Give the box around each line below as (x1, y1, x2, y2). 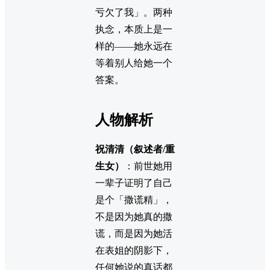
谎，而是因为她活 (95, 228, 172, 239)
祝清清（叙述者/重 (95, 144, 175, 155)
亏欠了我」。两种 (95, 7, 172, 18)
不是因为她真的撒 (95, 212, 172, 222)
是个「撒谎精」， (95, 195, 172, 206)
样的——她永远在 (95, 41, 172, 52)
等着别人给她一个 (95, 58, 172, 69)
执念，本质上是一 (95, 24, 172, 35)
